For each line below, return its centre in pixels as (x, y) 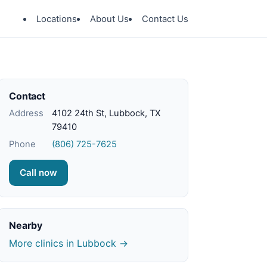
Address (26, 113)
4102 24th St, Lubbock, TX (106, 113)
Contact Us (165, 19)
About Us (109, 19)
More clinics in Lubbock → (69, 243)
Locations (57, 19)
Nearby (26, 225)
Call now (38, 173)
